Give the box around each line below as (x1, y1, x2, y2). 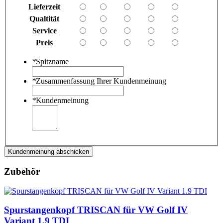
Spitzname (36, 57, 69, 66)
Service (32, 26, 57, 35)
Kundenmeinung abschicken (8, 148, 89, 156)
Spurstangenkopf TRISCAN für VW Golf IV (4, 205, 188, 216)
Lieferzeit (28, 2, 60, 11)
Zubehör (4, 166, 40, 177)
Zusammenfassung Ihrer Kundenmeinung (36, 77, 166, 86)
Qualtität (29, 14, 59, 23)
